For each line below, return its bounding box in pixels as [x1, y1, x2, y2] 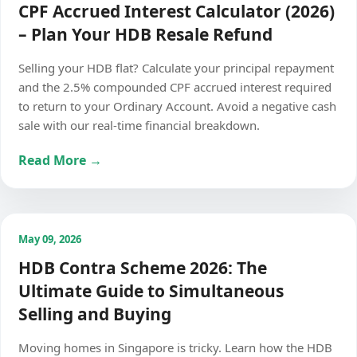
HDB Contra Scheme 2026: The [18, 257, 267, 279]
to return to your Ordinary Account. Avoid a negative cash [18, 98, 336, 114]
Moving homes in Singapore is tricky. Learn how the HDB [18, 339, 332, 355]
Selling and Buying [18, 303, 171, 325]
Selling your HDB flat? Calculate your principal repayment [18, 60, 334, 76]
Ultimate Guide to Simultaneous [18, 280, 284, 302]
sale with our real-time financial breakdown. [18, 117, 260, 133]
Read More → [18, 151, 102, 169]
